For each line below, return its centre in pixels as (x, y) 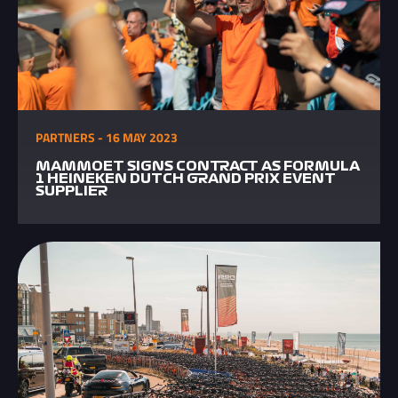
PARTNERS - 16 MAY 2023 (107, 137)
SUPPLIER (72, 191)
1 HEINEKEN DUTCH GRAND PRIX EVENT (186, 179)
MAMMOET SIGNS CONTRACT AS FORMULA (198, 166)
